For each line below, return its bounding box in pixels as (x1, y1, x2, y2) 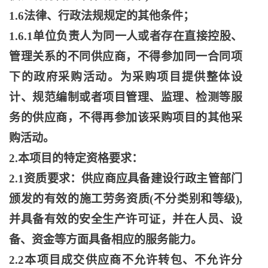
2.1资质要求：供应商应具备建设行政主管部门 (9, 172, 242, 185)
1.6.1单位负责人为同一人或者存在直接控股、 (9, 30, 242, 42)
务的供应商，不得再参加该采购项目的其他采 (9, 111, 242, 124)
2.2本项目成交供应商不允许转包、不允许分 (9, 254, 242, 266)
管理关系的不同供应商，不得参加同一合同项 (9, 50, 242, 63)
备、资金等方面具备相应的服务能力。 (9, 233, 202, 246)
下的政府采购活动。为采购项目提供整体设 (9, 71, 242, 83)
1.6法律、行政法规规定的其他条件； (9, 10, 194, 22)
